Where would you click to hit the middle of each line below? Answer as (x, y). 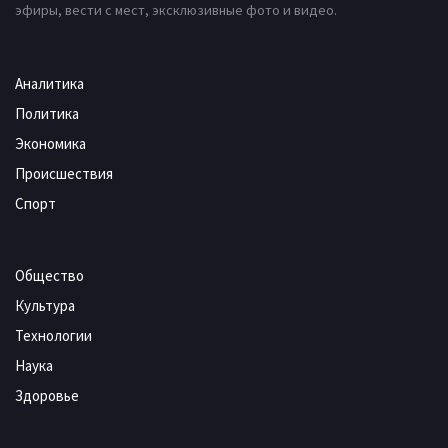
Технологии (53, 335)
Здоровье (47, 395)
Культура (45, 305)
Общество (49, 275)
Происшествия (64, 173)
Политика (47, 113)
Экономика (50, 143)
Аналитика (49, 83)
